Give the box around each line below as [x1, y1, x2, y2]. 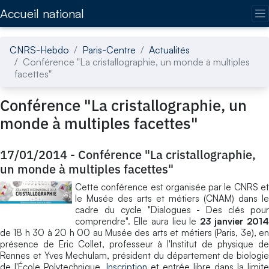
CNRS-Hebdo [10, 43, 69, 56]
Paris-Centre [82, 43, 136, 56]
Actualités [149, 43, 190, 56]
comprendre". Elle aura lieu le [75, 215, 201, 227]
